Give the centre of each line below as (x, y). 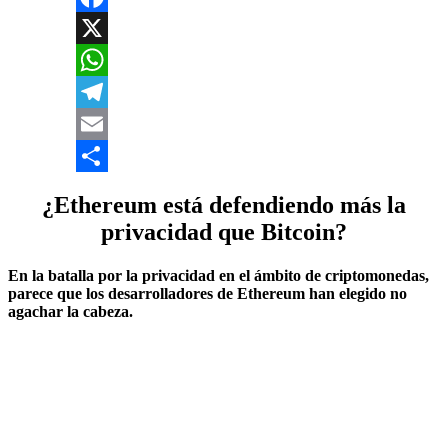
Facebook (107, 27)
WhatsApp (110, 91)
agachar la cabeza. (70, 311)
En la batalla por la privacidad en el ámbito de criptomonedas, (218, 275)
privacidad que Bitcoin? (224, 231)
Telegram (105, 123)
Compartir (108, 187)
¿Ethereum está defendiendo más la (224, 204)
